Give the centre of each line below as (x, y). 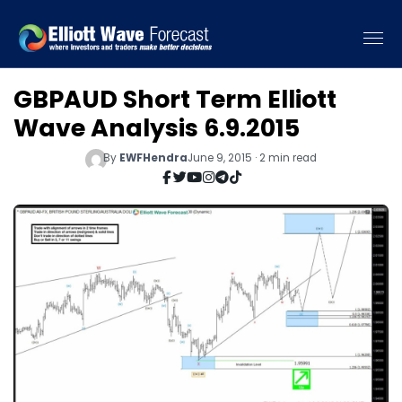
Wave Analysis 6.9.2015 (157, 128)
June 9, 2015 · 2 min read (253, 157)
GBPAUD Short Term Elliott (175, 99)
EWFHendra (154, 157)
